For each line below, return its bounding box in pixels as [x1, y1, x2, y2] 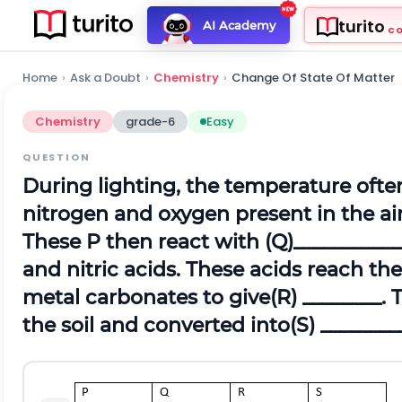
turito [337, 15, 385, 39]
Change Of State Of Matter [232, 69, 395, 86]
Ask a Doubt [70, 69, 141, 86]
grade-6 [126, 113, 175, 130]
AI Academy [202, 17, 275, 32]
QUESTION [22, 150, 91, 164]
